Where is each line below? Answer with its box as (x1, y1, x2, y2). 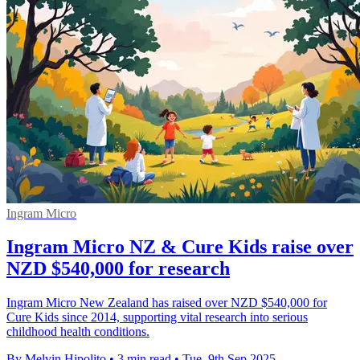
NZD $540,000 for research (6, 258, 230, 280)
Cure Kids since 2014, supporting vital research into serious (6, 310, 308, 325)
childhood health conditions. (6, 325, 149, 339)
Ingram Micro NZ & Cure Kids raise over (6, 236, 354, 258)
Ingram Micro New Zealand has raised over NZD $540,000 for (6, 296, 327, 310)
